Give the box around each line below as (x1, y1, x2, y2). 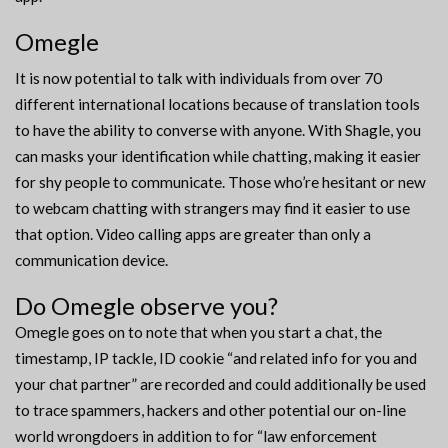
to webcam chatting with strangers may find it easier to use (15, 199, 410, 218)
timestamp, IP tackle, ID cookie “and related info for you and (15, 349, 417, 368)
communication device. (15, 251, 168, 270)
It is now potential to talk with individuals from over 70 (15, 69, 382, 88)
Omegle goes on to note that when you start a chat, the (15, 323, 382, 342)
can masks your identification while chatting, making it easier (15, 147, 421, 166)
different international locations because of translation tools (15, 95, 420, 114)
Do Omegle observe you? (15, 291, 278, 321)
